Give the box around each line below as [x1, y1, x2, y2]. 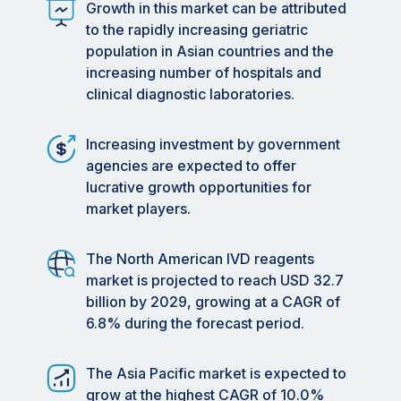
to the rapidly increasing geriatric [86, 21, 308, 39]
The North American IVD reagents [86, 250, 314, 269]
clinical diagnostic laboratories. [86, 85, 294, 104]
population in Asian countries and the [86, 42, 334, 61]
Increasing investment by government [86, 135, 340, 154]
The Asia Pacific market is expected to [86, 364, 346, 383]
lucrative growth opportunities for [86, 178, 311, 197]
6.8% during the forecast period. [86, 314, 304, 333]
